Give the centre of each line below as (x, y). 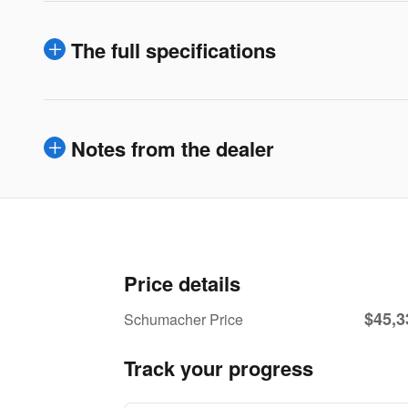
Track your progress (219, 368)
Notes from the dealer (173, 149)
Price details (182, 284)
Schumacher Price (184, 320)
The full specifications (173, 51)
